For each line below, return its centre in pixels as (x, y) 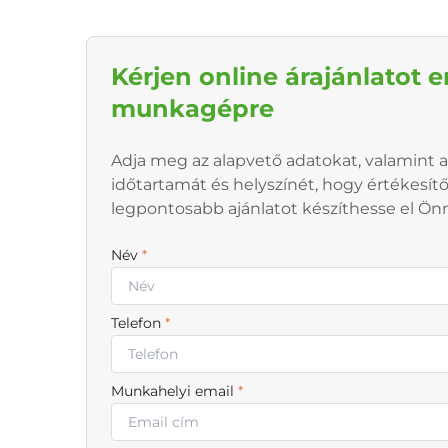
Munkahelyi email (174, 391)
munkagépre (192, 109)
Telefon (138, 323)
